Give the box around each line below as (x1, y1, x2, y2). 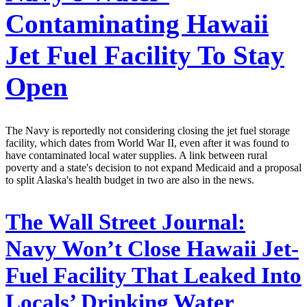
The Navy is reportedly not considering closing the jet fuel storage (5, 125, 290, 137)
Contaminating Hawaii (5, 8, 269, 38)
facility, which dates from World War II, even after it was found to (5, 137, 289, 149)
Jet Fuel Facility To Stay (5, 40, 284, 70)
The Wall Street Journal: (5, 210, 245, 235)
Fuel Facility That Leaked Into (5, 263, 302, 288)
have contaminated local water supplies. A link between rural (5, 149, 267, 162)
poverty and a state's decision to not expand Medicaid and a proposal (5, 162, 302, 174)
